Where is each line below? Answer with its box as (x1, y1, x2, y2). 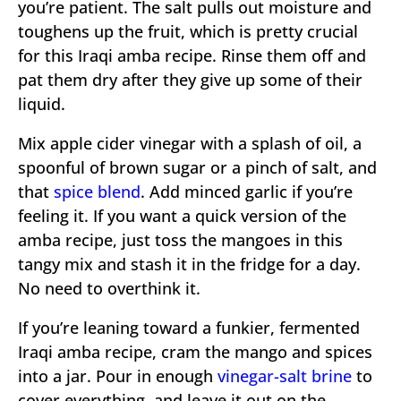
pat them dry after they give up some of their (18, 68, 363, 90)
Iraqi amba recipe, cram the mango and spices (18, 340, 372, 363)
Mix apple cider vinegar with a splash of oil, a (18, 132, 362, 154)
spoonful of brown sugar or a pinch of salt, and (18, 156, 377, 178)
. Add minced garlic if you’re (141, 180, 353, 202)
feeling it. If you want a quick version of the (18, 204, 346, 226)
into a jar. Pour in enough (18, 364, 218, 387)
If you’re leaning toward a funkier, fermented (18, 316, 360, 338)
